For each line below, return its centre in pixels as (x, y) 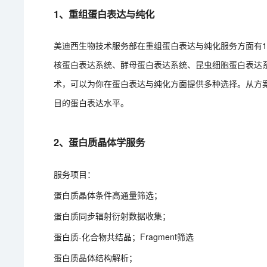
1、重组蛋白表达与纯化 (104, 14)
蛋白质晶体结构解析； (96, 257)
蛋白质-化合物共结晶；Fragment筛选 (124, 237)
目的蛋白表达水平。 (91, 103)
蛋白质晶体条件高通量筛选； (108, 195)
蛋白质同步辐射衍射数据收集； (112, 216)
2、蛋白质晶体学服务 (100, 142)
